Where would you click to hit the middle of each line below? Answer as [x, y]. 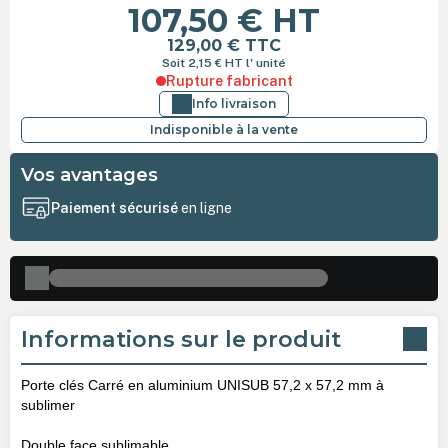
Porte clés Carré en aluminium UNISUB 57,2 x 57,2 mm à [202, 384]
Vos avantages [89, 175]
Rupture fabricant [229, 80]
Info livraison [234, 103]
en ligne [206, 208]
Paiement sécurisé [115, 208]
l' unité [266, 62]
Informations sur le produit [180, 339]
